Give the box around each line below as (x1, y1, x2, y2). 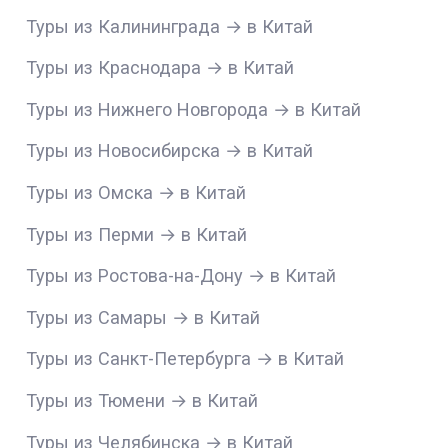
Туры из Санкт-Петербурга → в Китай (26, 348, 345, 370)
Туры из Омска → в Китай (26, 181, 247, 203)
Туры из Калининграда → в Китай (26, 15, 314, 37)
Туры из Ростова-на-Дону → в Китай (26, 265, 337, 287)
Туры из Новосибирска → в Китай (26, 140, 314, 162)
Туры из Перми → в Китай (26, 223, 248, 245)
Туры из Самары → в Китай (26, 306, 261, 328)
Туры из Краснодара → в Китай (26, 57, 295, 79)
